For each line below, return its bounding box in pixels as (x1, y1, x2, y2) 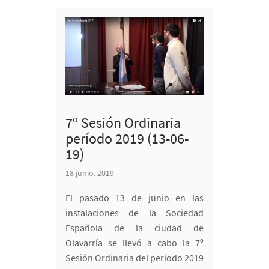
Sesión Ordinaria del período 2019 (65, 252, 204, 264)
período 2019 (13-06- (65, 129, 189, 148)
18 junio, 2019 (65, 168, 114, 179)
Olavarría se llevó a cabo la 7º (65, 237, 204, 249)
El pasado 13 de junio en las (65, 192, 204, 204)
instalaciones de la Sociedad (65, 207, 204, 219)
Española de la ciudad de (65, 222, 204, 234)
